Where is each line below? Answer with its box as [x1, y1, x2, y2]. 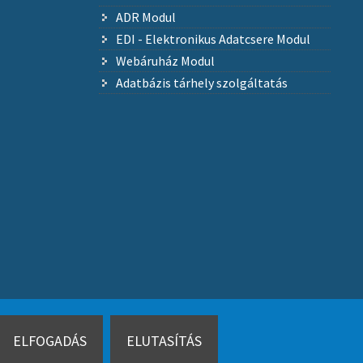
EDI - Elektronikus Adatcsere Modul [115, 31, 310, 48]
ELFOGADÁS [12, 331, 87, 350]
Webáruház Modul [115, 53, 215, 70]
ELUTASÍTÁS [126, 331, 202, 350]
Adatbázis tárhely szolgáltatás [115, 75, 288, 92]
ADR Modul [115, 9, 176, 26]
